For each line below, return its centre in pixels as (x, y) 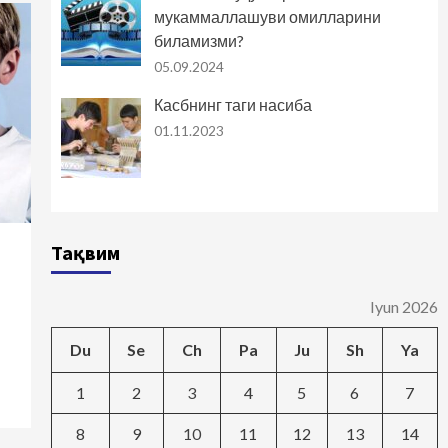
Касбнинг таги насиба (232, 105)
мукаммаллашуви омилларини (267, 17)
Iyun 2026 (403, 307)
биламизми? (198, 41)
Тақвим (85, 253)
